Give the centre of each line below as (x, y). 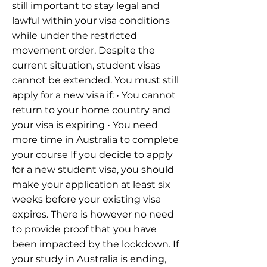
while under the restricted (74, 35)
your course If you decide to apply (92, 155)
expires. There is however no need (93, 214)
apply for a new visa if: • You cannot (94, 95)
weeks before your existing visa (86, 199)
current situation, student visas (86, 65)
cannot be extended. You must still (95, 80)
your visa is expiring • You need (85, 125)
